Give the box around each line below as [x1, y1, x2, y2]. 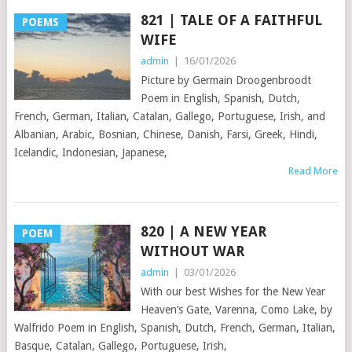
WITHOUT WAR [140, 243, 244, 260]
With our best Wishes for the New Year [140, 285, 325, 299]
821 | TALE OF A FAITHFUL [140, 12, 322, 29]
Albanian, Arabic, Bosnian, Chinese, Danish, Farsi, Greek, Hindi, [13, 128, 317, 141]
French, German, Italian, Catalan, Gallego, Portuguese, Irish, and [13, 110, 325, 123]
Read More [288, 165, 339, 178]
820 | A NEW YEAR [140, 223, 266, 240]
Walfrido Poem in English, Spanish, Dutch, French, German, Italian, [13, 321, 335, 335]
